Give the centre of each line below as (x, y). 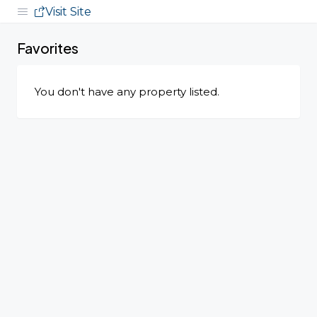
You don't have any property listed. (127, 92)
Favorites (48, 48)
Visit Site (68, 11)
